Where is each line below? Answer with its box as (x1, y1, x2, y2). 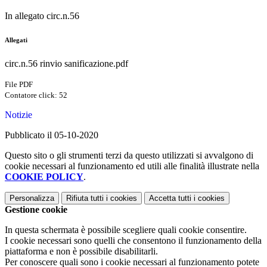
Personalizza (10, 194, 54, 203)
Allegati (5, 36, 27, 44)
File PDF (5, 80, 33, 89)
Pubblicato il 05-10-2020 (5, 130, 98, 141)
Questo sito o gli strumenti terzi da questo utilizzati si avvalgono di (5, 150, 253, 161)
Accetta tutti (149, 194, 191, 203)
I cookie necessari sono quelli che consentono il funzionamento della (5, 235, 262, 246)
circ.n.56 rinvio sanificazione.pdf (5, 58, 128, 69)
